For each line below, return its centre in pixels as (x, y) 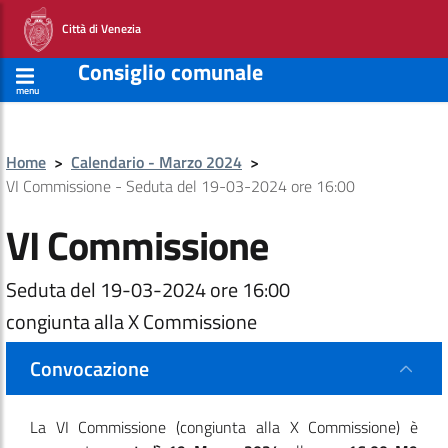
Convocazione (89, 368)
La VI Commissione (103, 427)
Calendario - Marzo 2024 (156, 162)
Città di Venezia (97, 28)
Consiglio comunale (171, 72)
